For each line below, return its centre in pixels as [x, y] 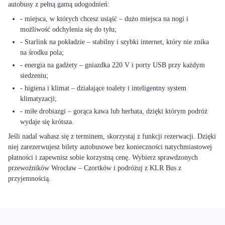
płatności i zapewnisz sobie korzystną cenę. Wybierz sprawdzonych [103, 157]
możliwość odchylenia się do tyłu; [68, 29]
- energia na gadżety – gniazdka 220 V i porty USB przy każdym [113, 65]
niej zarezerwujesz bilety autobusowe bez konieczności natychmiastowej [110, 147]
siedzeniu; [34, 76]
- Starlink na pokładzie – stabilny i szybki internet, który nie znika [115, 42]
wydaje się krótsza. [47, 122]
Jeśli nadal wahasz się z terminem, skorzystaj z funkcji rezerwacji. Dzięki [112, 136]
